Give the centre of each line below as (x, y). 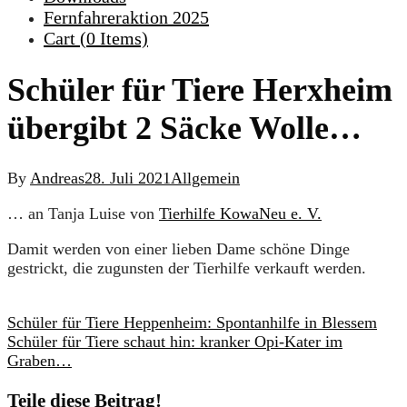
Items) (122, 38)
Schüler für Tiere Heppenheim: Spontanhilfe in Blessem (192, 323)
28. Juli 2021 (128, 179)
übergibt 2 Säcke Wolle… (184, 129)
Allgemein (205, 179)
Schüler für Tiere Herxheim (200, 90)
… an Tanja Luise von (83, 214)
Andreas (57, 179)
